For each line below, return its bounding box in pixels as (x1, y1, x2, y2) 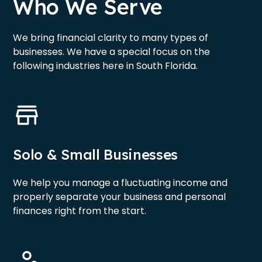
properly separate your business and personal (13, 190, 226, 204)
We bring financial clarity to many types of (13, 31, 209, 45)
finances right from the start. (13, 204, 147, 218)
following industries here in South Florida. (13, 59, 198, 73)
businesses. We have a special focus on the (13, 45, 211, 59)
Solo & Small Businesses (13, 146, 178, 164)
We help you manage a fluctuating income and (13, 176, 228, 190)
